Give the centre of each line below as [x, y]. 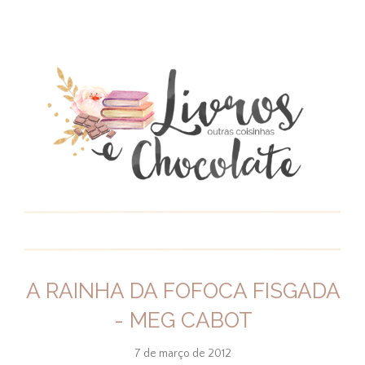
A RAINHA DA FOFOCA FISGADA [183, 291]
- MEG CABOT [183, 321]
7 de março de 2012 [183, 354]
